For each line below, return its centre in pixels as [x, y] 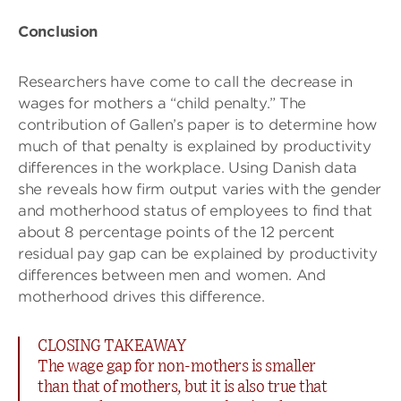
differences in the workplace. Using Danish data [188, 167]
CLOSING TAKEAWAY [112, 346]
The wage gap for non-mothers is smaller [177, 367]
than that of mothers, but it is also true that [182, 387]
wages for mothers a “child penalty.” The [162, 103]
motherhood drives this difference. [141, 296]
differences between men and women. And [172, 275]
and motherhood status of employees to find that [195, 210]
